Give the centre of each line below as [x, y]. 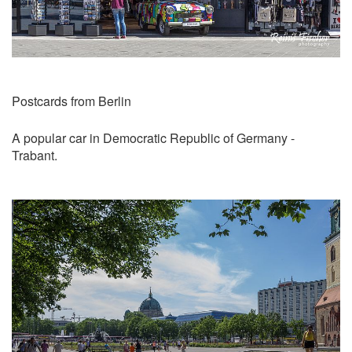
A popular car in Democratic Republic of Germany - [153, 137]
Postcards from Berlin [71, 101]
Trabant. [35, 155]
